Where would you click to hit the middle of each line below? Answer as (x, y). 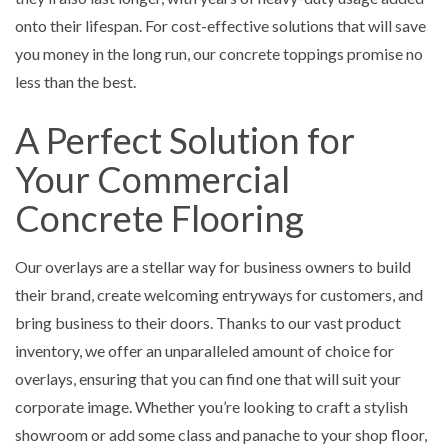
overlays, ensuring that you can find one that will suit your (208, 378)
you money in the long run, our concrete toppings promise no (219, 53)
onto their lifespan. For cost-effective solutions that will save (220, 25)
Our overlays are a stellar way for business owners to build (213, 266)
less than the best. (75, 81)
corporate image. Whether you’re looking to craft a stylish (211, 406)
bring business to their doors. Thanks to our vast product (208, 322)
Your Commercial (152, 178)
